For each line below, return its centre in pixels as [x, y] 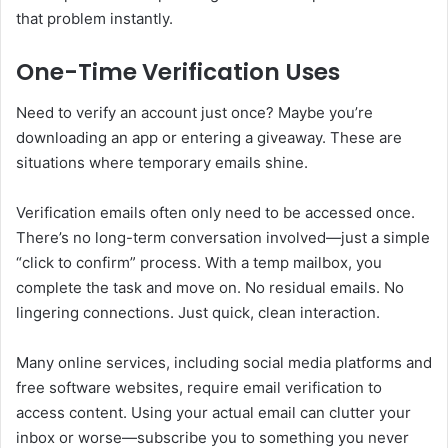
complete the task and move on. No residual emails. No [210, 287]
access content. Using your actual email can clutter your [213, 412]
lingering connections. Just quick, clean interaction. [198, 312]
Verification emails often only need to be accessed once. [215, 212]
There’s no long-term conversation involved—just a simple [223, 237]
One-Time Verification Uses [178, 72]
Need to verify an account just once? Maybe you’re [194, 112]
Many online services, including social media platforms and [224, 362]
